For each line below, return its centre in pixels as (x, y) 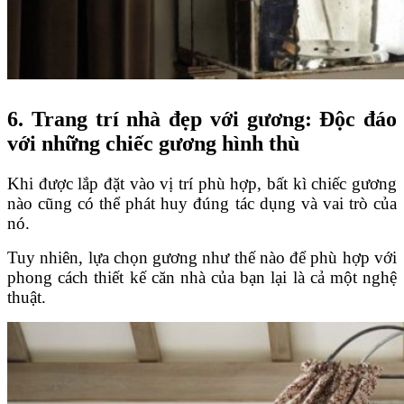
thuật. (27, 297)
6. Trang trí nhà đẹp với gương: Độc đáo (202, 119)
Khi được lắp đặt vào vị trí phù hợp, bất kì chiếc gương (202, 183)
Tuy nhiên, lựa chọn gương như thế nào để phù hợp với (202, 257)
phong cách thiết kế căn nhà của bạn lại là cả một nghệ (202, 277)
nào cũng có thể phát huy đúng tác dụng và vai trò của (202, 203)
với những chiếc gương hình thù (153, 143)
